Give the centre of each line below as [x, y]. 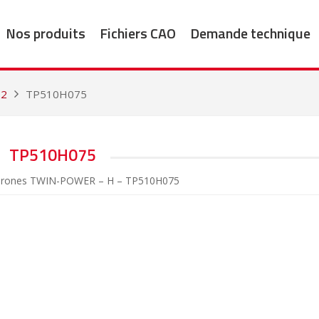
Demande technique [250, 33]
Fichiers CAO [137, 33]
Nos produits [45, 33]
